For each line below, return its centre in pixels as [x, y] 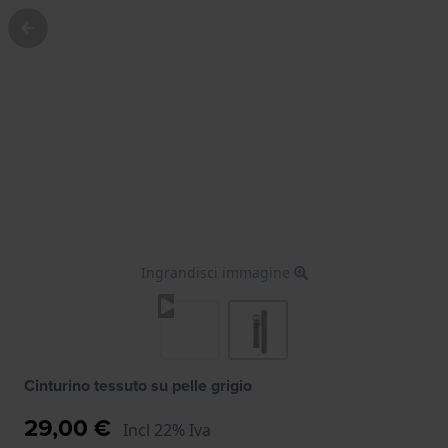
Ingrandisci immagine [217, 272]
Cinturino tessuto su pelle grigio [138, 385]
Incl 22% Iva [167, 429]
